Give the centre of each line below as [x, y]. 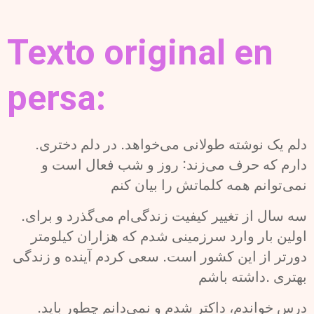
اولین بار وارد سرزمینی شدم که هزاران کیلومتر [169, 237]
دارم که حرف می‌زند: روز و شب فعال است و [174, 165]
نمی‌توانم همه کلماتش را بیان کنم [209, 185]
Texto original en [140, 52]
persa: [56, 98]
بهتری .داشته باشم [253, 277]
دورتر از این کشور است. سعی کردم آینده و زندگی [160, 257]
